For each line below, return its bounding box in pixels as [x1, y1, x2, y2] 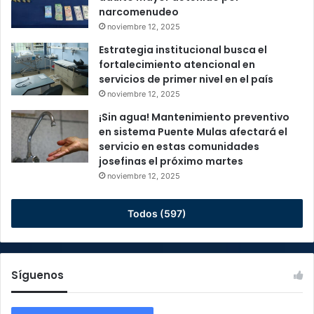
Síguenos [11, 268, 64, 283]
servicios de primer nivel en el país [99, 72, 273, 87]
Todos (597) [128, 207, 186, 220]
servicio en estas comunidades [99, 139, 259, 154]
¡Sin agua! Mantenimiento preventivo [99, 110, 289, 125]
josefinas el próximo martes [99, 154, 243, 169]
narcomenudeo [99, 5, 179, 20]
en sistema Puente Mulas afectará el [99, 125, 287, 139]
